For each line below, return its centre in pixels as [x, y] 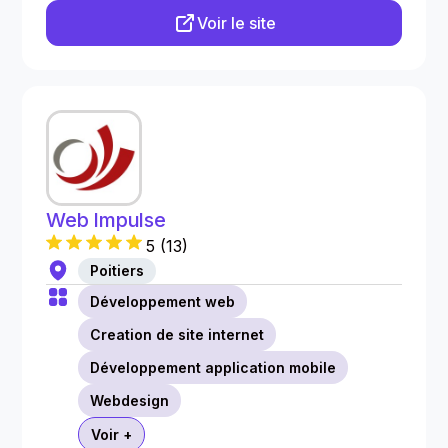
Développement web [163, 301]
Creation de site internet [177, 334]
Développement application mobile [213, 367]
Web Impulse [106, 220]
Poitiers [117, 270]
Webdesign [130, 400]
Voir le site [236, 23]
